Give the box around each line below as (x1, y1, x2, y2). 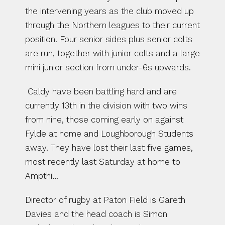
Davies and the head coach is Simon (25, 209, 167, 219)
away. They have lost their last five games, (25, 143, 193, 153)
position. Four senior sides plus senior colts (25, 34, 192, 44)
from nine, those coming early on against (25, 115, 183, 125)
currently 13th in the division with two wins (25, 100, 187, 110)
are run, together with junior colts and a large (25, 48, 200, 58)
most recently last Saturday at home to (25, 157, 180, 167)
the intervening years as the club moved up (25, 6, 194, 16)
